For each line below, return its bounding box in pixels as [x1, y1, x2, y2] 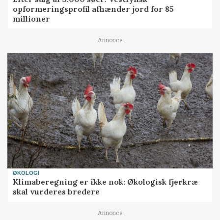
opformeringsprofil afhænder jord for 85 [13, 3, 174, 14]
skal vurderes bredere [13, 187, 100, 197]
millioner [13, 13, 51, 24]
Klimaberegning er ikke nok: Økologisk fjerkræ [13, 177, 198, 187]
